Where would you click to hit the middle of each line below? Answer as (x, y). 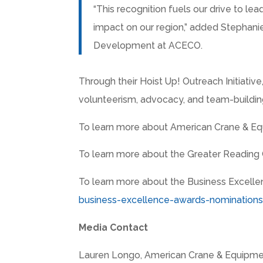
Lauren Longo (110, 255)
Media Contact (114, 227)
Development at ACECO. (148, 45)
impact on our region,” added (157, 27)
